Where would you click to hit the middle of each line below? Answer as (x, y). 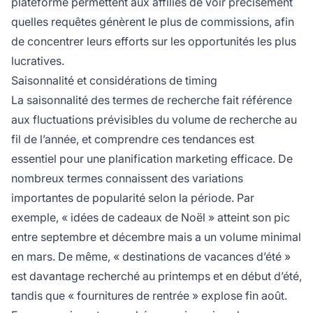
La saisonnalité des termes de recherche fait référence (152, 100)
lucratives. (38, 61)
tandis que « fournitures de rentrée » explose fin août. (149, 296)
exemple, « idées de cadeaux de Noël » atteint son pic (151, 218)
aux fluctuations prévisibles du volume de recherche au (154, 120)
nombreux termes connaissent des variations (127, 179)
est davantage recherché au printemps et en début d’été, (156, 276)
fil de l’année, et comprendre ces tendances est (133, 139)
